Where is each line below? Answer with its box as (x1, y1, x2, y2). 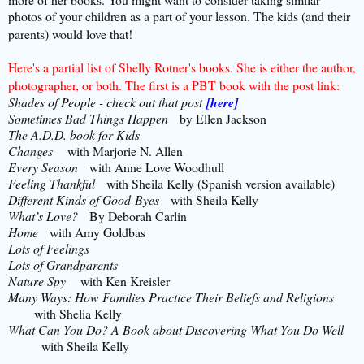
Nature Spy (8, 271, 66, 289)
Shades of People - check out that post (8, 93, 206, 110)
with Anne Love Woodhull (89, 158, 224, 175)
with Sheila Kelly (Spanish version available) (106, 174, 335, 192)
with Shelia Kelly (34, 304, 122, 322)
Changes (8, 141, 67, 159)
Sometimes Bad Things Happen (8, 109, 168, 127)
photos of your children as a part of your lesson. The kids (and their (8, 6, 350, 24)
